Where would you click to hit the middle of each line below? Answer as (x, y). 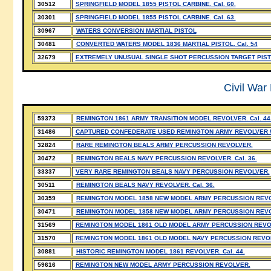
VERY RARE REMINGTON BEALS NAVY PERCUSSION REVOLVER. (172, 171)
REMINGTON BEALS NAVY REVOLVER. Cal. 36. (145, 185)
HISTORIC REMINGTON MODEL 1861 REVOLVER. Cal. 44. (160, 251)
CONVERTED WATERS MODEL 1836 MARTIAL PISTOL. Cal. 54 (167, 44)
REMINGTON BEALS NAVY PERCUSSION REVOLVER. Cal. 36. (166, 158)
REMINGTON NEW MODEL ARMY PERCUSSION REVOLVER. (163, 265)
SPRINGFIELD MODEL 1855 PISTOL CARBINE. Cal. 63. (155, 17)
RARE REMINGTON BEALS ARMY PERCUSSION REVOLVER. (164, 145)
